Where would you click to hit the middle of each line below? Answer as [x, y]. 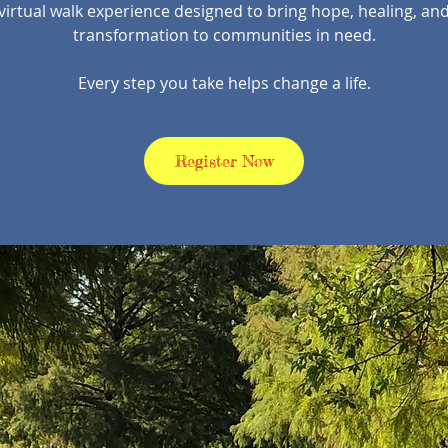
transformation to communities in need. [224, 35]
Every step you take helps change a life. [224, 83]
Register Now [224, 161]
